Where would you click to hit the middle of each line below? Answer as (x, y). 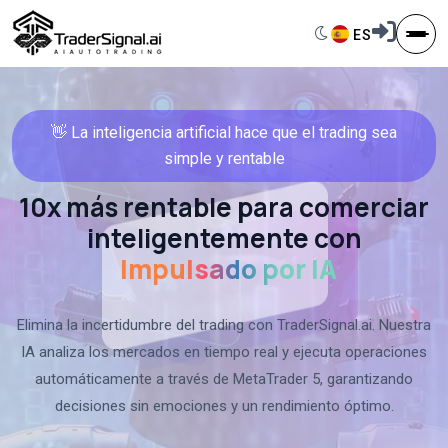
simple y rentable (224, 158)
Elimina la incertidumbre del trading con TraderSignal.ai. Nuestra (224, 325)
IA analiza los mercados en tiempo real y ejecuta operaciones (224, 352)
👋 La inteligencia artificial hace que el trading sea (224, 132)
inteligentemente (200, 238)
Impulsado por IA (228, 269)
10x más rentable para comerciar (224, 207)
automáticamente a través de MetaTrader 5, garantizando (224, 379)
